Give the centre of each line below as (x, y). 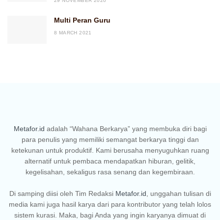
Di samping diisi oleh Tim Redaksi (62, 193)
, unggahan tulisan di (179, 193)
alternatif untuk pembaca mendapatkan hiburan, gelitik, (110, 161)
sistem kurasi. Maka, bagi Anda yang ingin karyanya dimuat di (110, 215)
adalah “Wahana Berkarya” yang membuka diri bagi (125, 128)
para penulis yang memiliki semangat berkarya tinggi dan (110, 139)
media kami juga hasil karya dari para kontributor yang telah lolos (110, 204)
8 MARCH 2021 (73, 32)
